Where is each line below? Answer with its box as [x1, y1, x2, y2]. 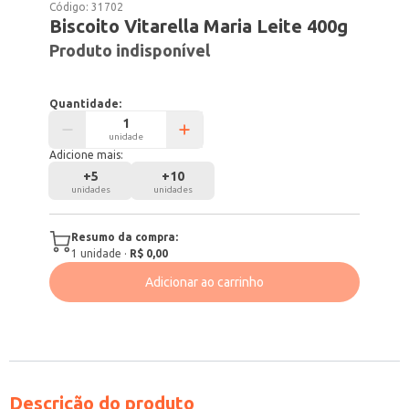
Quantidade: [49, 98, 122, 110]
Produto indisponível [49, 41, 211, 59]
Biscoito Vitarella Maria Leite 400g [49, 16, 349, 37]
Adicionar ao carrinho [145, 275, 264, 289]
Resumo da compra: [71, 231, 179, 243]
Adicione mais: [49, 149, 124, 161]
